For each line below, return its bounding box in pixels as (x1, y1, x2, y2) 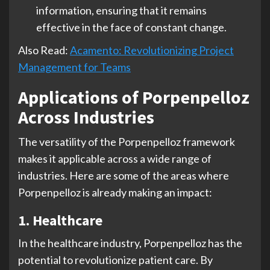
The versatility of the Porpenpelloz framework (18, 134, 235, 148)
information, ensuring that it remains (36, 3, 207, 17)
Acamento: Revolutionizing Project (70, 43, 234, 57)
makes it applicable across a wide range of (18, 151, 212, 165)
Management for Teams (18, 60, 131, 74)
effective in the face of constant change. (36, 20, 227, 34)
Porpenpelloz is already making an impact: (18, 185, 212, 199)
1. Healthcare (18, 210, 102, 230)
